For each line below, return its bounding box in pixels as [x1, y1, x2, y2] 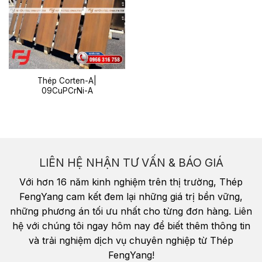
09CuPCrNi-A [41, 85, 93, 95]
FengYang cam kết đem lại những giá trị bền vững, [19, 191, 243, 203]
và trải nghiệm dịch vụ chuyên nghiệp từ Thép [29, 235, 233, 247]
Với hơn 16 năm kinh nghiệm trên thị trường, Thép [19, 176, 243, 188]
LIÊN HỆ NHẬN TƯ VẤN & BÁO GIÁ [39, 155, 223, 170]
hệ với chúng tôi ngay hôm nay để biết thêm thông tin [12, 220, 250, 232]
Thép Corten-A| [37, 75, 96, 85]
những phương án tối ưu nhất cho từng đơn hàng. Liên [10, 205, 252, 218]
